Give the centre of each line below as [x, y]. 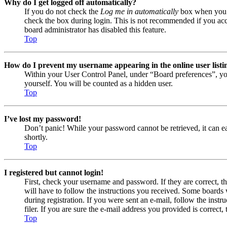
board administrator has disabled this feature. [95, 29]
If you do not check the [62, 11]
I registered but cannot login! [54, 172]
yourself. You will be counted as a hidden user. [99, 83]
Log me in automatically [139, 11]
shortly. [36, 137]
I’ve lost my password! [43, 119]
